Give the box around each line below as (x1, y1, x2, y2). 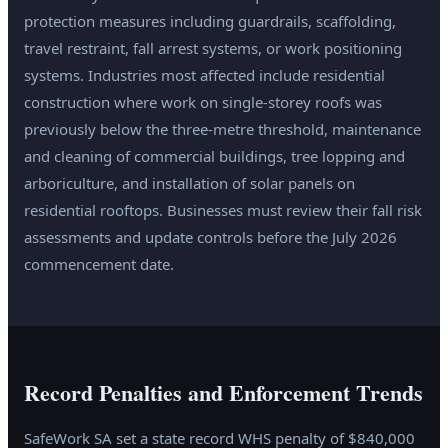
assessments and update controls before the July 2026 (24, 226, 397, 247)
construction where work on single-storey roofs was (24, 91, 382, 112)
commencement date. (24, 253, 174, 274)
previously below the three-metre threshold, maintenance (24, 118, 421, 139)
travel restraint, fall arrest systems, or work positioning (24, 37, 402, 58)
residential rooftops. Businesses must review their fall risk (24, 199, 422, 220)
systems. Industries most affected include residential (24, 64, 385, 85)
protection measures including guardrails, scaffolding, (24, 10, 396, 31)
